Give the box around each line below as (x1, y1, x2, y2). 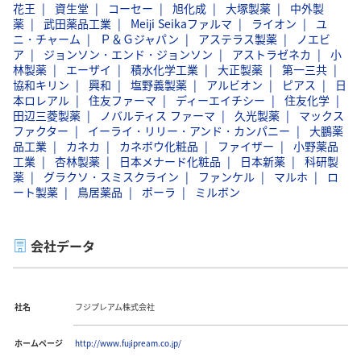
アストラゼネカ (232, 45, 311, 62)
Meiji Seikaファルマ (131, 15, 232, 31)
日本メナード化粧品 (119, 152, 221, 169)
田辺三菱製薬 (13, 106, 81, 123)
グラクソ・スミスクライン (44, 168, 179, 185)
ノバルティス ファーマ (100, 106, 215, 123)
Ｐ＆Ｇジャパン (100, 30, 179, 47)
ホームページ (15, 336, 63, 349)
